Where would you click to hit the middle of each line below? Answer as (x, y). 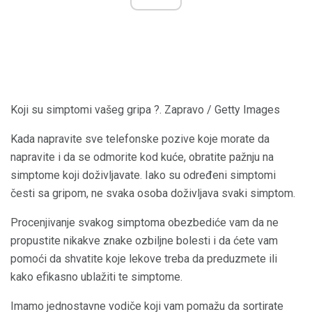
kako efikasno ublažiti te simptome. (96, 277)
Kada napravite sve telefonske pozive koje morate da (140, 139)
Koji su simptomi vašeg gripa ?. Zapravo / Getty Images (145, 110)
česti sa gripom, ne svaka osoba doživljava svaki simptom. (153, 194)
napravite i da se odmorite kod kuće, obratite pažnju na (142, 157)
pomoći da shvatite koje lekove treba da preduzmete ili (144, 259)
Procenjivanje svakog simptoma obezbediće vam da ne (145, 223)
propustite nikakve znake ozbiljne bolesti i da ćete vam (144, 241)
